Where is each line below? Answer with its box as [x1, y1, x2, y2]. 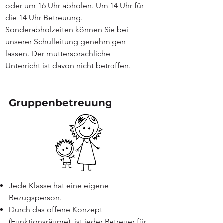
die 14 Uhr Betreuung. [5, 13, 83, 22]
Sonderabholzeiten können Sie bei [5, 25, 128, 34]
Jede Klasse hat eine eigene [9, 181, 109, 190]
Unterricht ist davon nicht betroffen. [5, 61, 131, 70]
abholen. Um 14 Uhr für [62, 1, 144, 10]
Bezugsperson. [9, 193, 62, 202]
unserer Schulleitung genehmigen [5, 37, 126, 46]
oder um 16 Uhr [5, 1, 62, 10]
